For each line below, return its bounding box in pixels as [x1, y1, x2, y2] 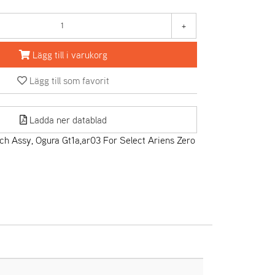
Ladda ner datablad [29, 112, 107, 127]
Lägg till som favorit [29, 73, 109, 88]
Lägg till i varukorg [32, 47, 107, 62]
